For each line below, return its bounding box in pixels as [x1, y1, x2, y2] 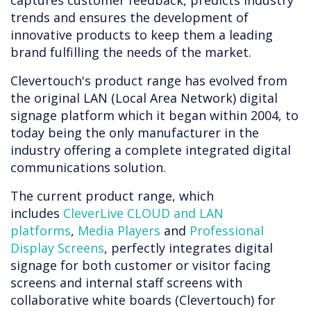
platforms [10, 222, 71, 239]
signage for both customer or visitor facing [10, 257, 271, 274]
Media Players [78, 222, 160, 239]
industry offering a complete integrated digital [10, 142, 291, 159]
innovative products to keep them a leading [10, 26, 273, 44]
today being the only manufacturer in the [10, 124, 259, 142]
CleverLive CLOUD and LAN [63, 205, 224, 222]
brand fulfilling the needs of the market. [10, 44, 251, 61]
